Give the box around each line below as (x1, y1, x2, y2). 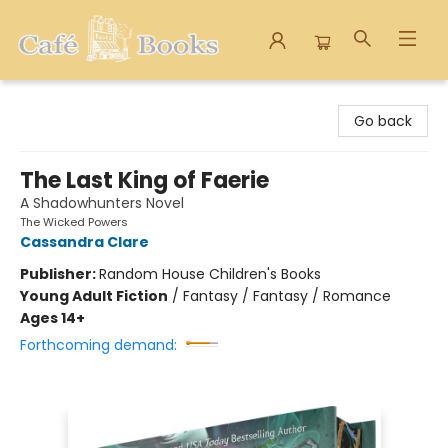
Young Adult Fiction (20, 286, 168, 306)
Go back (354, 111, 412, 131)
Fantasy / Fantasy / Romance (183, 286, 391, 306)
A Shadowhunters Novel (20, 193, 184, 213)
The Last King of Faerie (20, 165, 269, 196)
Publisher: (20, 264, 99, 284)
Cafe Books (15, 89, 94, 109)
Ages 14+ (20, 308, 85, 328)
